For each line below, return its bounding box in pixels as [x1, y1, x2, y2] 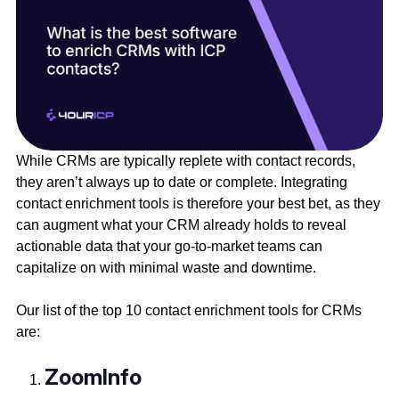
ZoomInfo [44, 364, 142, 391]
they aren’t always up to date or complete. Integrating [15, 175, 347, 191]
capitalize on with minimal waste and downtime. [15, 260, 316, 276]
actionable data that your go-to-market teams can [15, 239, 322, 255]
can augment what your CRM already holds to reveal [15, 217, 346, 233]
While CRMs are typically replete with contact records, [15, 153, 355, 169]
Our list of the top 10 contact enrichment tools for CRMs [15, 303, 362, 319]
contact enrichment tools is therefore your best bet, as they [15, 196, 380, 212]
